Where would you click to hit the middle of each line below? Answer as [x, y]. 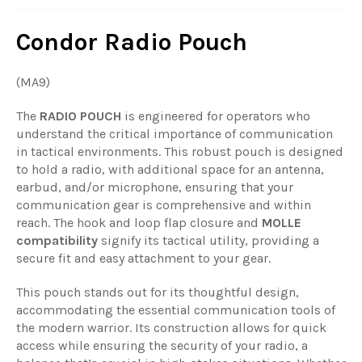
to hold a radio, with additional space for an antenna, [170, 170]
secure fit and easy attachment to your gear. [143, 259]
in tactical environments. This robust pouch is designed [180, 152]
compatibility [57, 241]
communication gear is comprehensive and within [164, 205]
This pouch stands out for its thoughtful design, [158, 293]
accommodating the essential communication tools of [176, 310]
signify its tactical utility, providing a [208, 241]
